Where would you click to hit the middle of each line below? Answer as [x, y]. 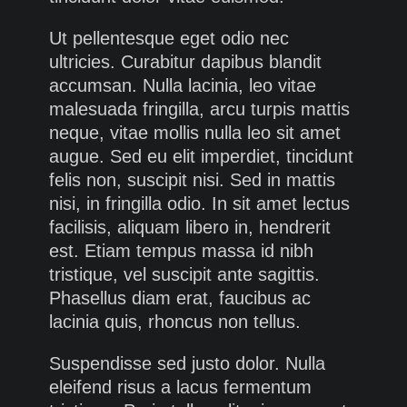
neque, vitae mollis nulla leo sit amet [195, 133]
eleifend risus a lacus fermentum [180, 387]
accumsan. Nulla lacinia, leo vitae [183, 86]
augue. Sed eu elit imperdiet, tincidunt [201, 157]
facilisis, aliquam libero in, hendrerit [190, 228]
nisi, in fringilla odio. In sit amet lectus [199, 204]
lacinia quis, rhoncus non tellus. [175, 322]
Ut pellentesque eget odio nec [169, 39]
